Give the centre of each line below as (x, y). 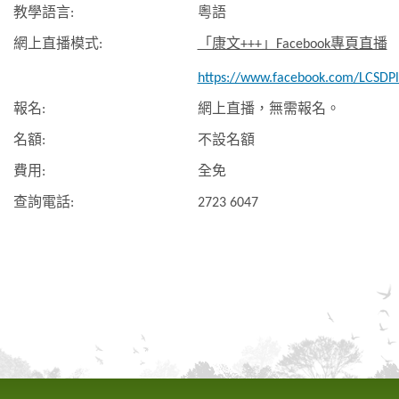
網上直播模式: (57, 44)
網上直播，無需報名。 (269, 109)
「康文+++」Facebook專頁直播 (292, 44)
